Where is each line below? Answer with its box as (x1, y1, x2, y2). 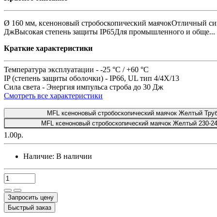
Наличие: (23, 152, 54, 160)
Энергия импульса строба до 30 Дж (46, 82, 163, 91)
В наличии (56, 152, 92, 160)
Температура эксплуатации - (4, 65, 100, 74)
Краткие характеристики (4, 44, 93, 52)
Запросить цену (8, 193, 54, 201)
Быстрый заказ (8, 203, 51, 211)
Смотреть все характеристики (4, 91, 103, 100)
